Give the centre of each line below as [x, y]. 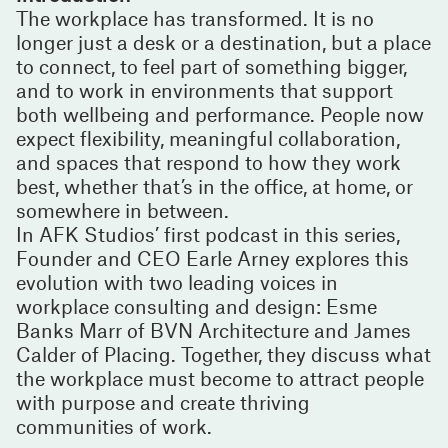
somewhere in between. [122, 209]
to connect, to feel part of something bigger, [211, 65]
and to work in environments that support [204, 89]
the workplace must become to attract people [220, 377]
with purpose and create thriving [163, 401]
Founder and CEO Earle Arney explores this [212, 257]
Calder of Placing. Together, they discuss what [223, 353]
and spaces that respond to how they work [208, 161]
